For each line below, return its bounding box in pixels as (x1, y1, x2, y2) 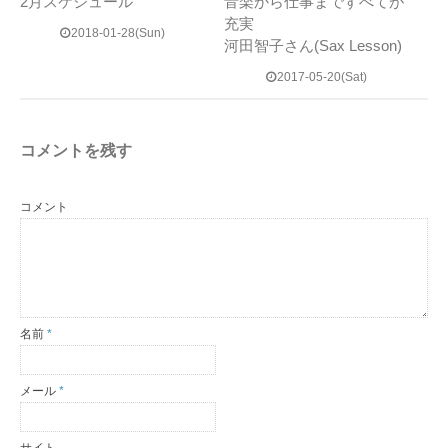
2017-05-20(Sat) (276, 69, 367, 84)
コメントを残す (20, 141, 132, 159)
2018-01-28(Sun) (70, 25, 165, 40)
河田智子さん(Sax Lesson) (224, 36, 402, 54)
